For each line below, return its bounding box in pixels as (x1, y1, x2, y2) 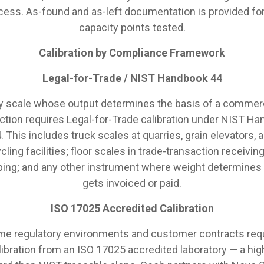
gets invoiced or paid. (82, 176, 181, 189)
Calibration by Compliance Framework (39, 46, 225, 59)
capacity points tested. (78, 21, 186, 34)
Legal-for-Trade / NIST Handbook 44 (42, 71, 222, 84)
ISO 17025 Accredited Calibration (50, 202, 214, 214)
